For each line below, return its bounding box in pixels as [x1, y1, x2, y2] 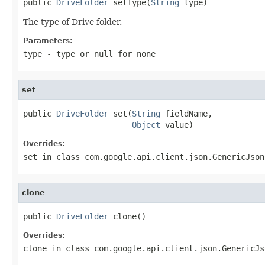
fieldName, [160, 108, 212, 118]
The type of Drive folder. [23, 17, 122, 27]
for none [113, 49, 156, 59]
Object [132, 119, 160, 130]
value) [160, 119, 193, 130]
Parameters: [23, 36, 73, 45]
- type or [42, 49, 94, 59]
